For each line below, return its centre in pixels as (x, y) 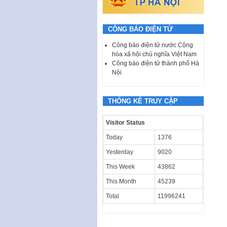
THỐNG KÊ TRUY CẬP (143, 101)
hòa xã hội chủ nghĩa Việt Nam (154, 54)
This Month (121, 181)
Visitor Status (125, 122)
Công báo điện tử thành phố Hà (156, 63)
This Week (120, 166)
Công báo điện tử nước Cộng (153, 45)
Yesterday (120, 152)
